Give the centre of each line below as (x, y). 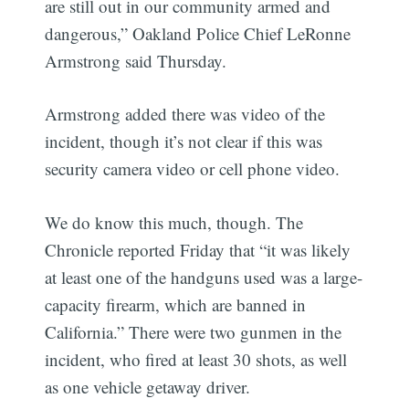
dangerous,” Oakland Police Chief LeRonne (198, 33)
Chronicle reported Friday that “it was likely (198, 249)
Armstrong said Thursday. (136, 60)
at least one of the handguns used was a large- (204, 277)
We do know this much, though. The (174, 222)
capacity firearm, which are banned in (176, 304)
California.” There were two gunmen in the (194, 331)
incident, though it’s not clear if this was (184, 142)
